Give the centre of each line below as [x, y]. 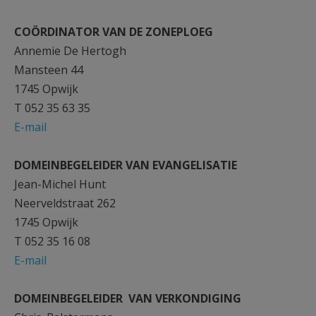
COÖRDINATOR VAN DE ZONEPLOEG [114, 32]
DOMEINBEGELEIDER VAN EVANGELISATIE [126, 165]
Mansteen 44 [49, 70]
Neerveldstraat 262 [65, 203]
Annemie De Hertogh [70, 51]
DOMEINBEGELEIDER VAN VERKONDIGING [128, 298]
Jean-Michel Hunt [60, 184]
